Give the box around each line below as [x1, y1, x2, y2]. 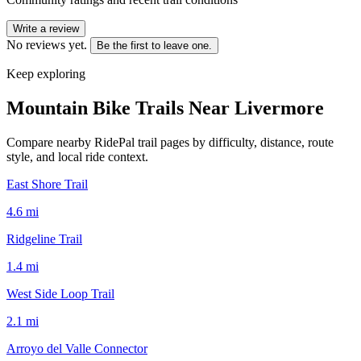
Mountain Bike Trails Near [6, 97, 234, 118]
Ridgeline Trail [6, 231, 82, 246]
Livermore [234, 97, 324, 118]
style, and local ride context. [6, 149, 148, 164]
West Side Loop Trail [6, 286, 114, 301]
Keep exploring [6, 66, 85, 81]
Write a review [13, 22, 79, 35]
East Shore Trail [6, 176, 88, 191]
